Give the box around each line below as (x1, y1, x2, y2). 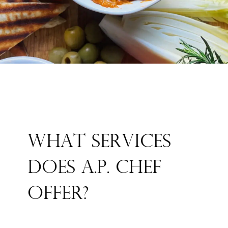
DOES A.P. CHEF (27, 159, 162, 178)
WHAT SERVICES (27, 133, 172, 152)
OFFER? (27, 185, 89, 204)
